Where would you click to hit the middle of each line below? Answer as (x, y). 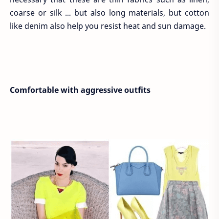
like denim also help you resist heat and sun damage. (108, 26)
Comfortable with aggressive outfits (80, 90)
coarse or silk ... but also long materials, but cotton (109, 12)
